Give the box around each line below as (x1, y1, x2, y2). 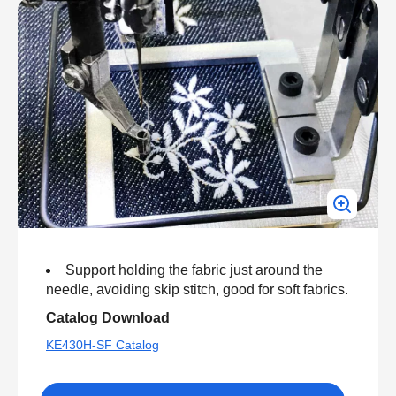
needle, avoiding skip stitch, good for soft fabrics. (46, 281, 348, 297)
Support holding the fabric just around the (65, 262, 323, 278)
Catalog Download (46, 309, 170, 325)
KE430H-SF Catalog (46, 337, 159, 352)
